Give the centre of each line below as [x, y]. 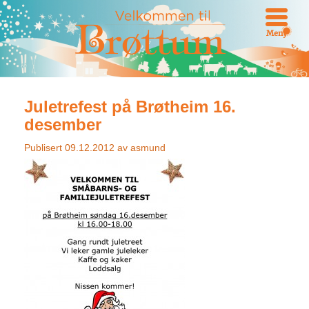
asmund [148, 148]
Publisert [44, 148]
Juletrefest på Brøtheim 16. [130, 107]
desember [63, 124]
